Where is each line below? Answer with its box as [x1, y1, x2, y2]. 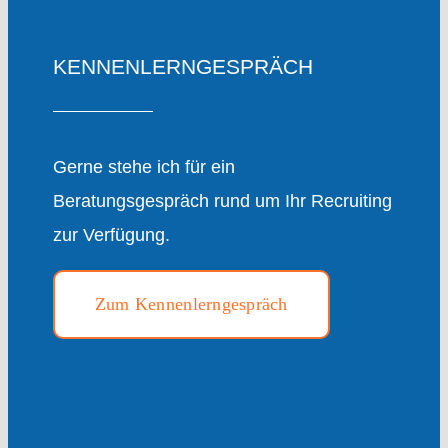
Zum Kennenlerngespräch [94, 294, 288, 314]
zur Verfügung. [52, 225, 170, 245]
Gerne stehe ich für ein [52, 157, 235, 177]
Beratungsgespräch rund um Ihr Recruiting [52, 191, 392, 211]
